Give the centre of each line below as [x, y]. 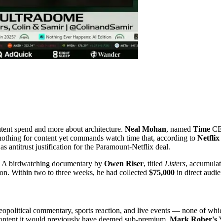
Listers [175, 163]
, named [180, 129]
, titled [154, 163]
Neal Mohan [146, 129]
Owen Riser [124, 163]
